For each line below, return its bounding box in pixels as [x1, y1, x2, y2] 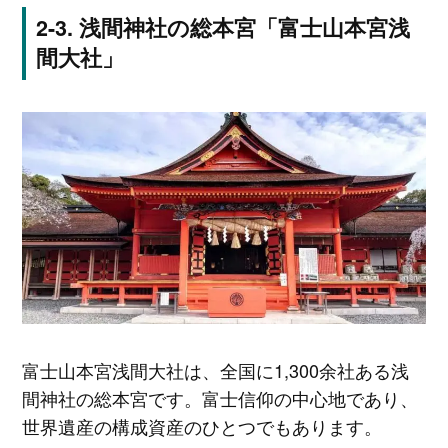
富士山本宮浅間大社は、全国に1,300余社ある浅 [21, 356, 409, 383]
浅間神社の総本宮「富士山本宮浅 [78, 12, 410, 44]
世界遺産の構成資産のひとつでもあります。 [21, 412, 382, 439]
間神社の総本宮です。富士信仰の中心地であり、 [21, 384, 418, 411]
